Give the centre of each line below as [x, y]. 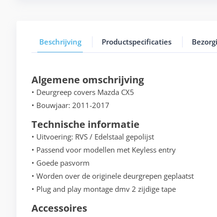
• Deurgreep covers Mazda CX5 [83, 92]
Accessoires [59, 208]
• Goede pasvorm [60, 163]
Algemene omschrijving [87, 80]
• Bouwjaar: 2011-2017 [70, 105]
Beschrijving [60, 42]
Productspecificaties [136, 42]
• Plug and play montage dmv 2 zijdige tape [103, 189]
